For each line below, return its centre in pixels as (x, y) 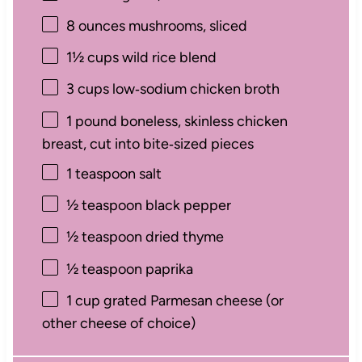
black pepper (186, 206)
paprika (167, 269)
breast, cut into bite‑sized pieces (147, 143)
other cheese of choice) (118, 323)
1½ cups (92, 58)
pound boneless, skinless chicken (179, 121)
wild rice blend (167, 58)
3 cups (87, 89)
